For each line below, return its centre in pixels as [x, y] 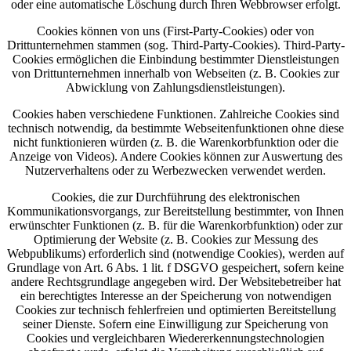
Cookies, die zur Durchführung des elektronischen [175, 197]
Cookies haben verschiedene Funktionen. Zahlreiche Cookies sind [175, 114]
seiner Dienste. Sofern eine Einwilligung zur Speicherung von [175, 324]
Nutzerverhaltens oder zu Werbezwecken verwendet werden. [175, 170]
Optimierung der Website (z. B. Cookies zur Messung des [175, 239]
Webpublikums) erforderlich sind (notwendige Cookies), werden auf [175, 253]
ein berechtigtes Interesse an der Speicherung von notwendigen [175, 295]
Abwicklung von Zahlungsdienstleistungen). [175, 87]
